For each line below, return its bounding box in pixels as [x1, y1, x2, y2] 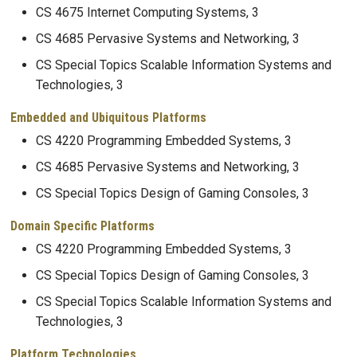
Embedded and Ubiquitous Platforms [10, 109, 206, 125]
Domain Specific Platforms [10, 218, 155, 233]
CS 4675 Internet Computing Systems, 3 [36, 5, 259, 21]
